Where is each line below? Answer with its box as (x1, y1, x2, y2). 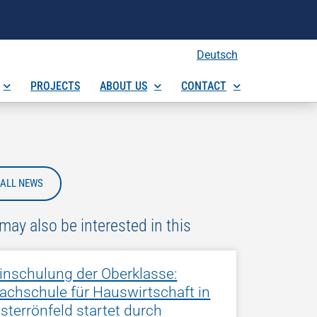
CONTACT (180, 79, 226, 93)
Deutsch (196, 47, 238, 62)
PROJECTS (30, 79, 80, 93)
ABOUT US (99, 79, 147, 93)
